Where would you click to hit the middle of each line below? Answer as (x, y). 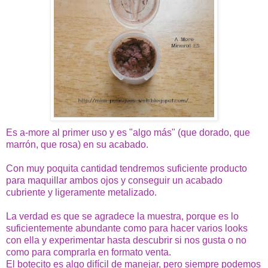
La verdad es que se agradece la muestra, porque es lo (122, 216)
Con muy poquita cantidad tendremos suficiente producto (127, 168)
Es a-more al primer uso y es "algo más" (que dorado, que (128, 132)
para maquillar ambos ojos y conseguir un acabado (114, 180)
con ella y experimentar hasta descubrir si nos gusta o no (126, 240)
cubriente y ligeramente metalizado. (81, 192)
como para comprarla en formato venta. (89, 252)
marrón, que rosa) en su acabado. (77, 144)
